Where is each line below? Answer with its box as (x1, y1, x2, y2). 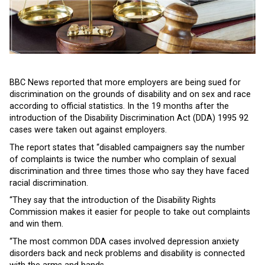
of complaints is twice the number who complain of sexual (9, 154, 236, 164)
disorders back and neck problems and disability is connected (9, 248, 245, 259)
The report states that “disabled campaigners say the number (9, 142, 245, 153)
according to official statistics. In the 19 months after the (9, 101, 229, 112)
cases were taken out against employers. (9, 125, 167, 135)
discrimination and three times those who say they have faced (9, 166, 249, 176)
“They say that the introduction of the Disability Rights (9, 195, 216, 206)
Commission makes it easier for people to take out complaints (9, 207, 250, 218)
